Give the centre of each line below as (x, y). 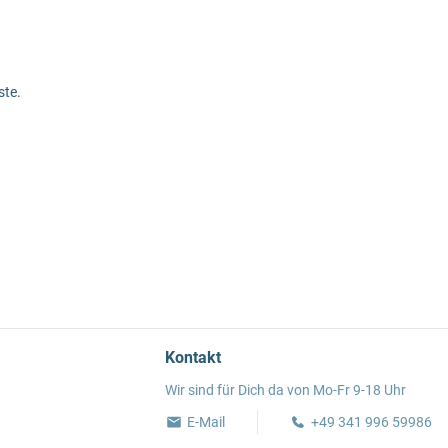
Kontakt (192, 357)
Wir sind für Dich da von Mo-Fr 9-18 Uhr (285, 390)
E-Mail (206, 422)
